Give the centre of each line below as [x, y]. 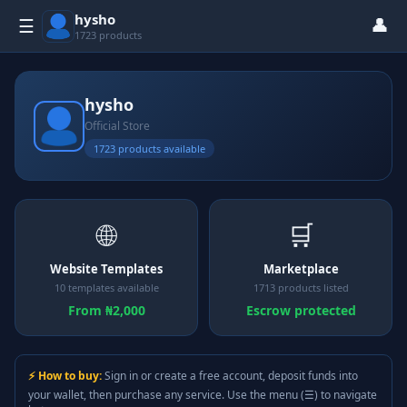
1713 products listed [301, 288]
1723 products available [149, 149]
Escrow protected [301, 310]
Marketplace [301, 269]
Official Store [117, 126]
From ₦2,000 [106, 310]
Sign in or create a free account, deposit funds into [230, 376]
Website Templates [106, 269]
